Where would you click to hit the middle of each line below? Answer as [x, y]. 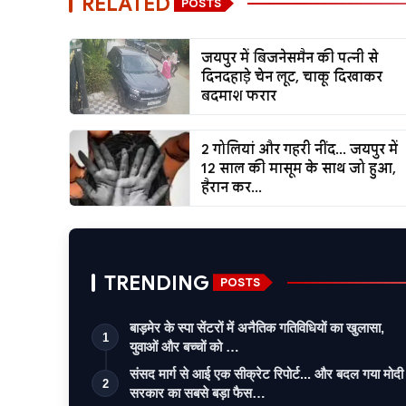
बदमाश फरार [238, 95]
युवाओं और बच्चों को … [184, 346]
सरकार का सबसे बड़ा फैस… [198, 392]
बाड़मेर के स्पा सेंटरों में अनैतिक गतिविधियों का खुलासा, [257, 327]
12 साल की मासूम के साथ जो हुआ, [298, 168]
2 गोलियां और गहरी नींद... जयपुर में [299, 149]
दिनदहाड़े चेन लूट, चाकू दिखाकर [291, 76]
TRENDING [157, 282]
